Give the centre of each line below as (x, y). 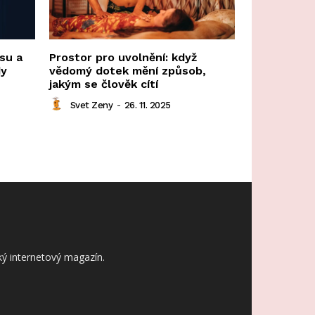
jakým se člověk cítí (104, 84)
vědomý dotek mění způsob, (128, 71)
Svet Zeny (91, 105)
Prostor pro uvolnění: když (123, 58)
